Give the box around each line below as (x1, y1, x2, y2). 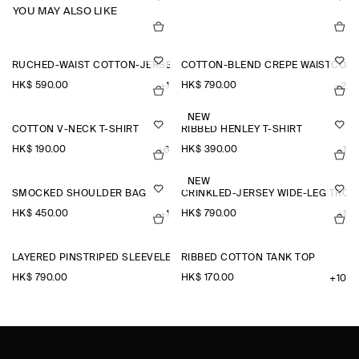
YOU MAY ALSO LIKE (13, 6, 118, 18)
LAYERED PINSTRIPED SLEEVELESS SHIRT (12, 253, 218, 264)
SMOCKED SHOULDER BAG (12, 189, 147, 200)
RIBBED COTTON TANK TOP (180, 253, 316, 264)
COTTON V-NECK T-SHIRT (12, 125, 139, 135)
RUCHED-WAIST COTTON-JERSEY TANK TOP (12, 61, 230, 71)
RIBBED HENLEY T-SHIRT (180, 125, 303, 135)
